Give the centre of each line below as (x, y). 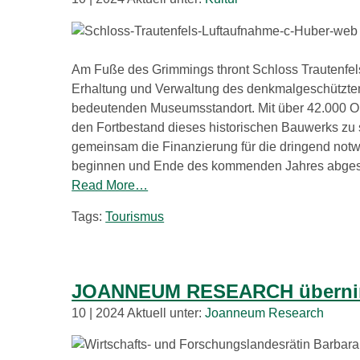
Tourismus (135, 216)
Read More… (110, 185)
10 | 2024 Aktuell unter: (139, 313)
